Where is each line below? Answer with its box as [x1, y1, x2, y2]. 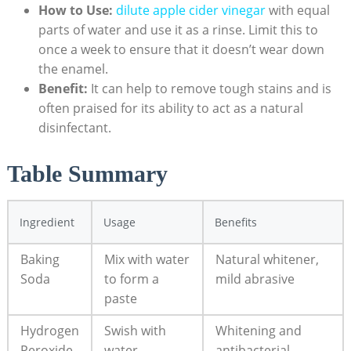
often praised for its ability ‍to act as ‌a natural [38, 99, 303, 117]
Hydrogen [20, 322, 79, 340]
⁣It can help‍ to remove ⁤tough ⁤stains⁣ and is [87, 79, 331, 97]
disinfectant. [38, 118, 111, 136]
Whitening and [215, 322, 302, 340]
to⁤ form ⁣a [103, 270, 159, 288]
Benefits [214, 215, 257, 230]
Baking [20, 251, 60, 269]
